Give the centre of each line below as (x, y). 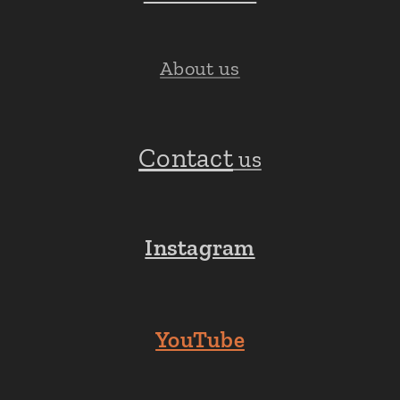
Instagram (200, 248)
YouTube (200, 339)
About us (200, 68)
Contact (186, 158)
